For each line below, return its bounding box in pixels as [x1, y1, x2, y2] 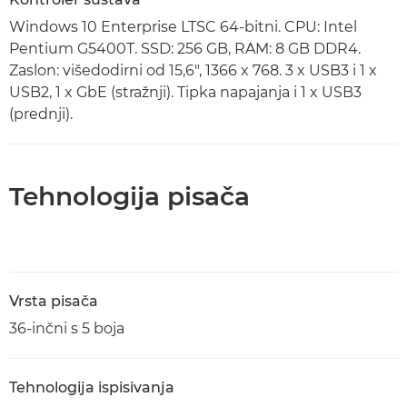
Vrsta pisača [9, 293, 98, 310]
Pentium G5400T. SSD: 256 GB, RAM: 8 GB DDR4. [9, 40, 361, 57]
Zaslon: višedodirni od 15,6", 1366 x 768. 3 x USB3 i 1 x [9, 62, 377, 79]
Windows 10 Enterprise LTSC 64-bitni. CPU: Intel [9, 18, 357, 35]
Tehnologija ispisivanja [9, 379, 174, 396]
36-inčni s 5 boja [9, 320, 124, 337]
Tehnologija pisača [9, 181, 250, 212]
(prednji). [9, 105, 73, 123]
